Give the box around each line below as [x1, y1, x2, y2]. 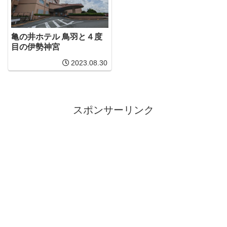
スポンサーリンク [73, 104, 154, 116]
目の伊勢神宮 [11, 43, 60, 52]
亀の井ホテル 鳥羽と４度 [11, 32, 103, 42]
